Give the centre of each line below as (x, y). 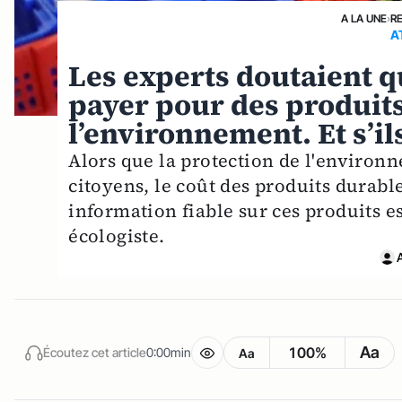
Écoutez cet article (95, 353)
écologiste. (117, 236)
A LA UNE (363, 18)
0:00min (169, 353)
